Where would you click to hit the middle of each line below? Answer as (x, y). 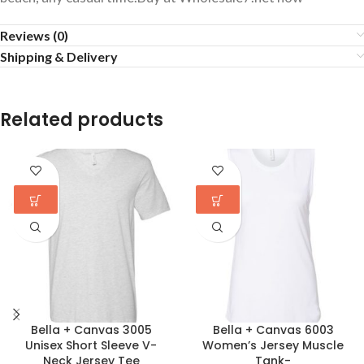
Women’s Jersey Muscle (273, 345)
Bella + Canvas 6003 (273, 329)
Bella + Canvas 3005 (91, 329)
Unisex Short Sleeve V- (91, 345)
